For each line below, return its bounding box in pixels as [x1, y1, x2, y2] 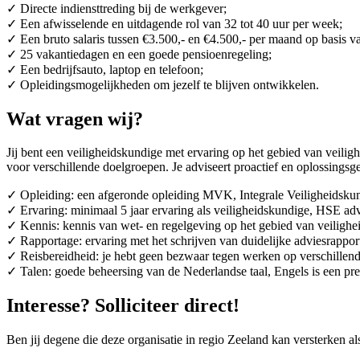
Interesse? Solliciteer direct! [6, 295, 239, 317]
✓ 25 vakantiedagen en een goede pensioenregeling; [6, 47, 272, 61]
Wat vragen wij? [6, 108, 143, 129]
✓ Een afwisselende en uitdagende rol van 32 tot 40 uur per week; [6, 16, 342, 31]
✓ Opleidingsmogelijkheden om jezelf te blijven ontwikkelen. [6, 77, 319, 92]
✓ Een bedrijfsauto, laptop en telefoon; [6, 62, 203, 76]
